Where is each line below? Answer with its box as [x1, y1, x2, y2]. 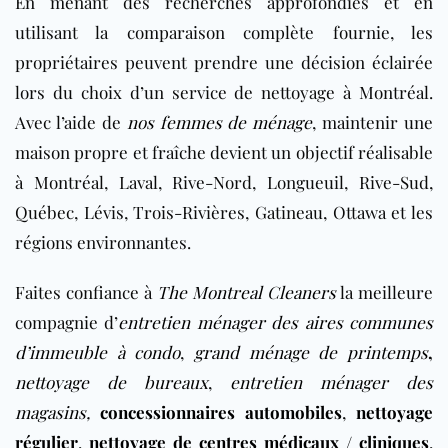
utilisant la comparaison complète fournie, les [15, 20, 433, 43]
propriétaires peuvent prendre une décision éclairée [15, 50, 433, 73]
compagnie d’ [15, 310, 119, 333]
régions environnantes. [15, 230, 191, 253]
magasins [15, 400, 86, 423]
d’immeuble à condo [15, 340, 181, 363]
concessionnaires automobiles [100, 400, 342, 423]
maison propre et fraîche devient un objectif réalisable [15, 140, 433, 163]
